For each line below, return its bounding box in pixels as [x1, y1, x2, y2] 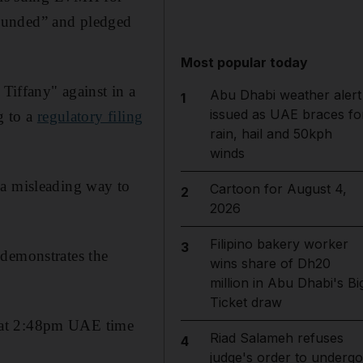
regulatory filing [36, 107, 143, 125]
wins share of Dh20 [209, 255, 331, 271]
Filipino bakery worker [209, 236, 348, 252]
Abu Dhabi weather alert [209, 87, 361, 103]
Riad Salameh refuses [209, 330, 344, 346]
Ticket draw [209, 294, 282, 310]
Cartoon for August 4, [209, 181, 347, 197]
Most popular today [181, 54, 309, 70]
